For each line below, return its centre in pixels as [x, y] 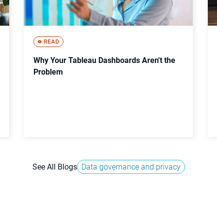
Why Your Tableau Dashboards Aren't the [105, 60]
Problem [48, 72]
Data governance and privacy [131, 167]
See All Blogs [54, 167]
